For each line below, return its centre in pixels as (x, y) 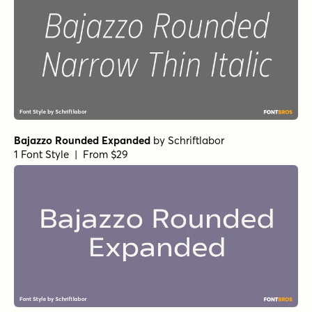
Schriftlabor (196, 141)
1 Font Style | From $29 (71, 155)
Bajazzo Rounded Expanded (82, 141)
